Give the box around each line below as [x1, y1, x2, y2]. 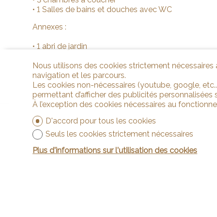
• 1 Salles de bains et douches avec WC [32, 5, 172, 14]
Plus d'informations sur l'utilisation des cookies [32, 146, 198, 155]
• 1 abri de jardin [32, 42, 88, 51]
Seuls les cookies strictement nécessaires [45, 129, 193, 139]
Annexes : [32, 22, 67, 31]
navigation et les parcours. [32, 71, 126, 80]
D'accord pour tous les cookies [45, 116, 156, 126]
